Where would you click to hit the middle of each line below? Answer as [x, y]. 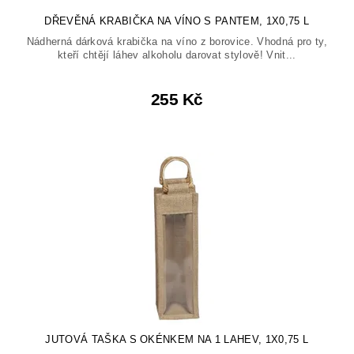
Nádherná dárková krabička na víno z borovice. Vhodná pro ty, [177, 42]
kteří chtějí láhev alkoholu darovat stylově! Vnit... [177, 55]
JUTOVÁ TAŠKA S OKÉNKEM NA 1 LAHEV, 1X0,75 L [177, 340]
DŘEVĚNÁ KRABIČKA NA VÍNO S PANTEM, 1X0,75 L [177, 21]
